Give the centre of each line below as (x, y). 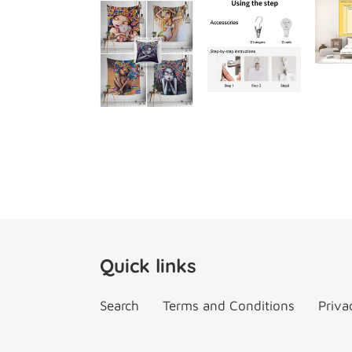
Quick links (148, 266)
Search (119, 306)
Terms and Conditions (229, 306)
